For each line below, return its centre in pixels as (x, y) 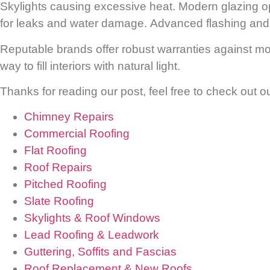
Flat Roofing (55, 151)
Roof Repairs (58, 168)
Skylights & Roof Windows (92, 218)
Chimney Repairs (69, 117)
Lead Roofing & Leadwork (92, 235)
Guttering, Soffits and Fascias (100, 252)
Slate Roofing (59, 201)
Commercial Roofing (77, 134)
